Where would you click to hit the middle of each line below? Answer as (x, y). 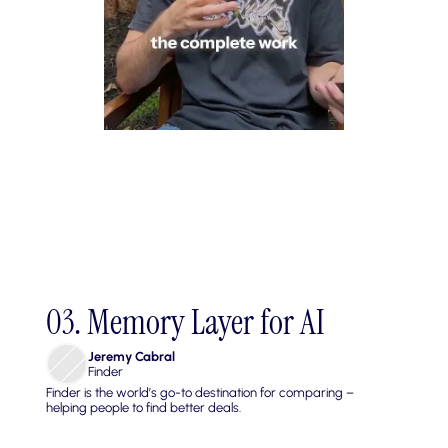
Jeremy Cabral (132, 356)
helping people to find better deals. (144, 407)
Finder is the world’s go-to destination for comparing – (200, 392)
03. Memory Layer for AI (185, 322)
